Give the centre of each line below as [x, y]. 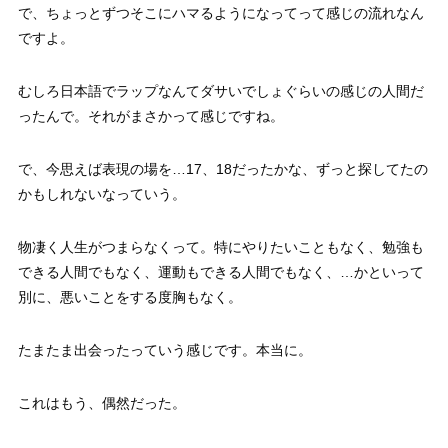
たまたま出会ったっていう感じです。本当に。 [164, 349]
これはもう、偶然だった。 [101, 402]
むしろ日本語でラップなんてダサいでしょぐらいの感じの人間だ [220, 90]
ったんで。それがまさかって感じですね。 [150, 115]
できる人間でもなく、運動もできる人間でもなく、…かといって [220, 271]
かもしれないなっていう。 [101, 193]
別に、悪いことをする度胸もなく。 [129, 296]
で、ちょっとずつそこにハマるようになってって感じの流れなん [220, 12]
